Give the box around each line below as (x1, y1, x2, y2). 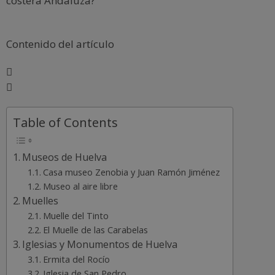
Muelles (22, 193, 59, 207)
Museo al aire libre (43, 179, 118, 192)
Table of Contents (13, 113, 118, 131)
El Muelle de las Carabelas (43, 223, 149, 236)
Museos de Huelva (22, 150, 107, 164)
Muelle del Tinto (43, 209, 109, 222)
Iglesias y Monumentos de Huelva (22, 237, 178, 251)
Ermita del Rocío (43, 252, 110, 265)
